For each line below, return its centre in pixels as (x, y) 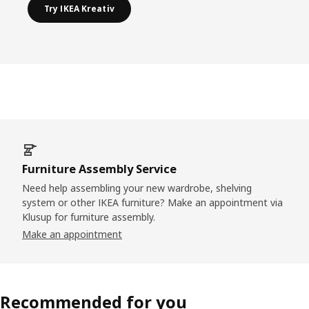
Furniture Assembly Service (99, 169)
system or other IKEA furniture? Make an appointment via (152, 202)
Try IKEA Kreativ (79, 9)
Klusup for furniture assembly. (89, 217)
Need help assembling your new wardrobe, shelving (137, 188)
